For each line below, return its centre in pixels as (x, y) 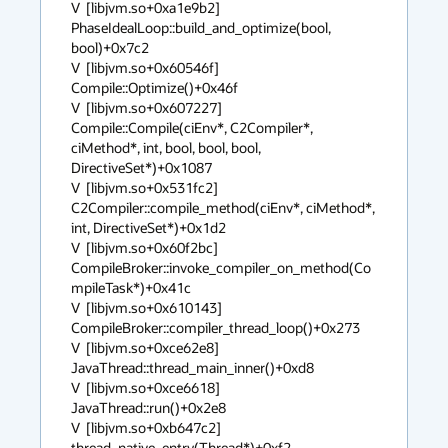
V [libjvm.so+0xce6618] (145, 387)
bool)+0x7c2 (110, 47)
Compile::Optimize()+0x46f (154, 87)
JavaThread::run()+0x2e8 (148, 407)
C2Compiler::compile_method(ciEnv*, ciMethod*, (223, 207)
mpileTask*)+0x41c (131, 287)
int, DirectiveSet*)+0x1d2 (148, 227)
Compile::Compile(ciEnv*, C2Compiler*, (192, 127)
